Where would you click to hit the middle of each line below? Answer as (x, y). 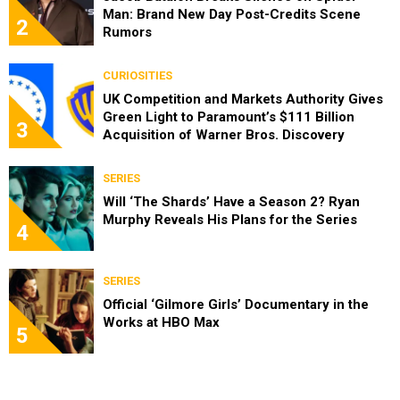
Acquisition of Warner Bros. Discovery (224, 134)
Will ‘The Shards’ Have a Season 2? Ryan (231, 201)
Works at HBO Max (161, 322)
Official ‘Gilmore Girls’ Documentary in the (236, 304)
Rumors (127, 32)
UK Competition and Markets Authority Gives (243, 99)
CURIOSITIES (137, 75)
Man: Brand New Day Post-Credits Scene (232, 14)
